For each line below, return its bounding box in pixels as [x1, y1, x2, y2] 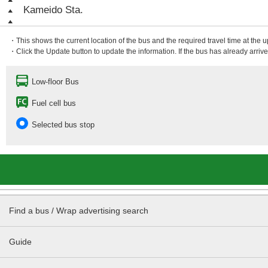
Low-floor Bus [32, 77, 79, 86]
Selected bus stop [32, 120, 95, 129]
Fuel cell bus [32, 99, 76, 108]
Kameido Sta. [23, 4, 83, 16]
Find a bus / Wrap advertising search [9, 206, 148, 215]
